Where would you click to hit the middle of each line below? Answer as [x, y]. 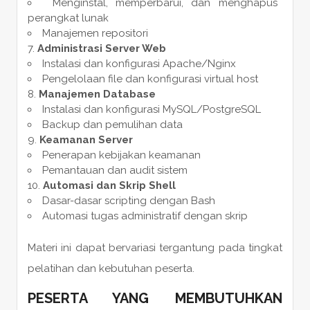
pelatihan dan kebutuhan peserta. [111, 268]
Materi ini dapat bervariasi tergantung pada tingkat [155, 247]
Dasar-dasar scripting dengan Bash [128, 200]
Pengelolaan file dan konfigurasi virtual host [150, 79]
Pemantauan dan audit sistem [115, 170]
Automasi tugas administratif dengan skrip [145, 216]
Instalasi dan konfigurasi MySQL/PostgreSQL [151, 109]
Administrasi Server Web [101, 48]
